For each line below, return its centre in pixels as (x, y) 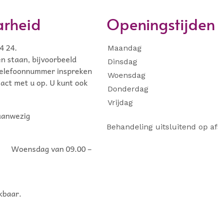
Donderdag (128, 89)
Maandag (125, 48)
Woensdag (127, 75)
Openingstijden (161, 24)
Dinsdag (122, 62)
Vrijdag (120, 102)
